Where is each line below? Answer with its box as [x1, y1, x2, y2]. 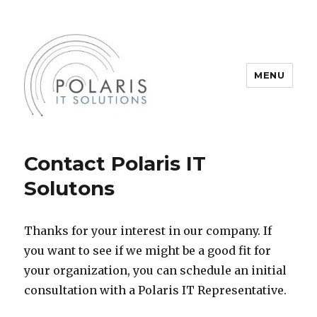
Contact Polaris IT [24, 151, 207, 175]
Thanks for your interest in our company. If [24, 223, 272, 238]
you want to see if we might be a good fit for [24, 243, 272, 258]
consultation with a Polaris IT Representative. [24, 282, 287, 297]
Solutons [24, 175, 115, 200]
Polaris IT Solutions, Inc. [24, 131, 231, 151]
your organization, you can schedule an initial [24, 263, 287, 277]
